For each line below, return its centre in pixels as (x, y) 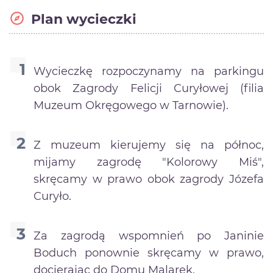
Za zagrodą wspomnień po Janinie (149, 236)
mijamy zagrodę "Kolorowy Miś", (149, 162)
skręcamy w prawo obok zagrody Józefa (149, 179)
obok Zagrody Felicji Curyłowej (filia (149, 88)
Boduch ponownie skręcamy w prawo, (149, 253)
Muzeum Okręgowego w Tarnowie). (131, 105)
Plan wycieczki (83, 19)
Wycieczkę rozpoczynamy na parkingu (149, 71)
